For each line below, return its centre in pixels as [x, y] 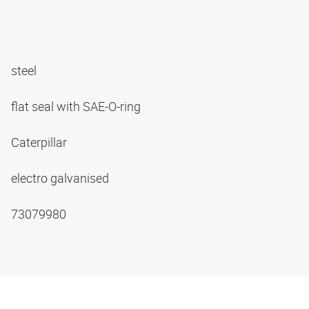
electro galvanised [61, 178]
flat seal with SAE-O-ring [77, 107]
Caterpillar [40, 142]
